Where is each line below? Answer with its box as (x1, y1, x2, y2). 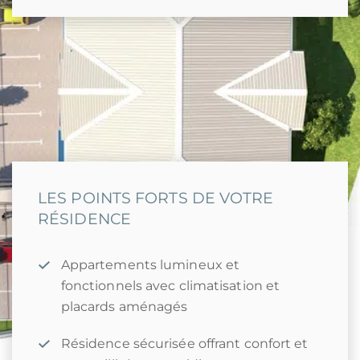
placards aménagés (60, 299, 188, 314)
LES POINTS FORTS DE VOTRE (38, 188, 274, 207)
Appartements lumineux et (60, 257, 240, 272)
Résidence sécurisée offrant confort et (60, 336, 309, 351)
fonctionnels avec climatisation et (60, 278, 280, 293)
